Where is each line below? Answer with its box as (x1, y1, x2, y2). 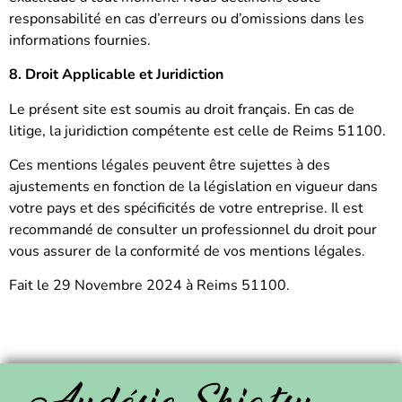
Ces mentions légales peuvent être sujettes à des (9, 154, 330, 175)
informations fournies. (9, 30, 151, 50)
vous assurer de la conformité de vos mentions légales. (9, 240, 365, 261)
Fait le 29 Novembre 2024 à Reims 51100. (9, 275, 290, 296)
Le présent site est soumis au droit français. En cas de (9, 99, 354, 119)
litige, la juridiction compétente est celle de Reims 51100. (9, 120, 386, 141)
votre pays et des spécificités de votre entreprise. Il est (9, 197, 363, 218)
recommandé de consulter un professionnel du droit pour (9, 219, 377, 240)
